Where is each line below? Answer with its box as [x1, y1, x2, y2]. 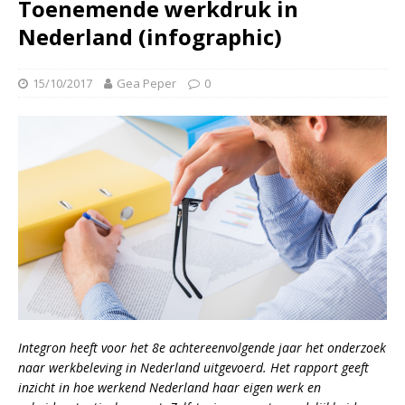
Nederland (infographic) [18, 21, 282, 52]
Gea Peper [117, 74, 176, 91]
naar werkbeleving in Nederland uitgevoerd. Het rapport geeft [18, 358, 369, 376]
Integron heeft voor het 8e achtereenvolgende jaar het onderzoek [18, 338, 386, 356]
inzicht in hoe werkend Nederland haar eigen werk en [18, 378, 321, 396]
